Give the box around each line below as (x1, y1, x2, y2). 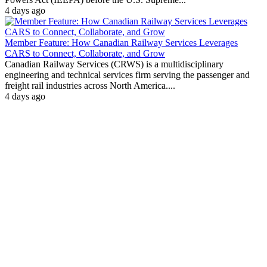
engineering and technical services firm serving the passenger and (5, 70, 250, 80)
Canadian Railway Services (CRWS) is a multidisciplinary (5, 59, 223, 70)
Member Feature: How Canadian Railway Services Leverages (5, 38, 238, 48)
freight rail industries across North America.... (5, 80, 175, 91)
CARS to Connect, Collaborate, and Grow (5, 48, 165, 59)
